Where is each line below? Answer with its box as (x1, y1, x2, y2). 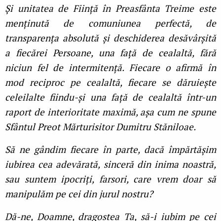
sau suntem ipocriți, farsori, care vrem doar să (5, 173, 216, 185)
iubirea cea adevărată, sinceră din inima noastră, (5, 158, 216, 171)
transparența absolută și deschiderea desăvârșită (5, 32, 216, 44)
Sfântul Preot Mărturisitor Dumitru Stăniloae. (5, 120, 196, 133)
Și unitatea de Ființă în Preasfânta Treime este (5, 2, 216, 15)
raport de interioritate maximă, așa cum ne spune (5, 106, 216, 118)
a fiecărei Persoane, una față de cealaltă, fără (5, 46, 216, 59)
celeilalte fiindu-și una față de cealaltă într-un (5, 91, 216, 104)
